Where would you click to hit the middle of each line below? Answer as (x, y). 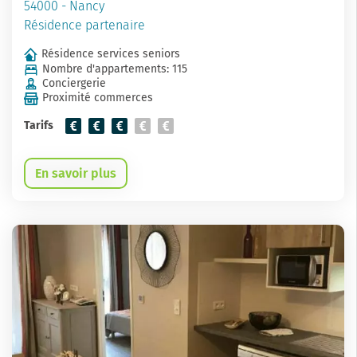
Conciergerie (74, 83)
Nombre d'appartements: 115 (115, 69)
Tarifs (39, 125)
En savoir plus (76, 173)
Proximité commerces (98, 98)
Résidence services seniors (111, 54)
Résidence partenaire (84, 25)
